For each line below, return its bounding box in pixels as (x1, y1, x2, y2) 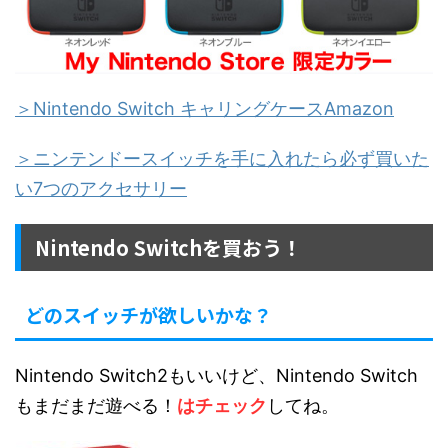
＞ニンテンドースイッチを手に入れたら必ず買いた (15, 148, 429, 170)
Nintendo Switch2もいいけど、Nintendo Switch (15, 365, 418, 387)
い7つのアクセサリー (15, 178, 187, 200)
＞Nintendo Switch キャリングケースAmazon (15, 98, 394, 120)
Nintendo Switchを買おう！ (35, 233, 302, 263)
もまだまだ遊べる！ (15, 395, 177, 417)
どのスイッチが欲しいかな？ (25, 301, 272, 329)
